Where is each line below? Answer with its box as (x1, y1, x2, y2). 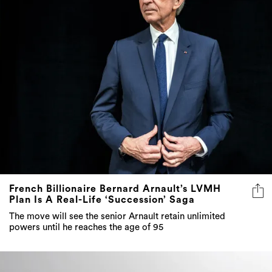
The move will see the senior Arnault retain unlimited (9, 211, 225, 221)
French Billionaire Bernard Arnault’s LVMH (9, 183, 221, 194)
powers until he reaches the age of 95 (9, 222, 163, 232)
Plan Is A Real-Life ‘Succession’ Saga (9, 194, 195, 205)
